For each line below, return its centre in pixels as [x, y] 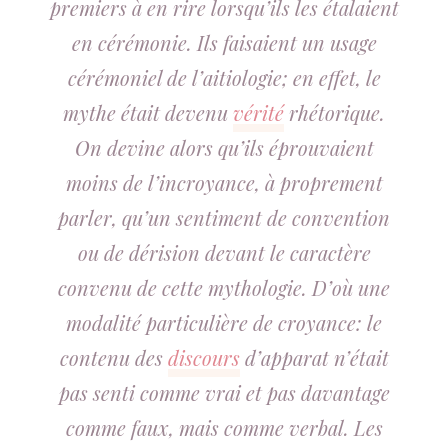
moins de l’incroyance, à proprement [224, 182]
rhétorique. [334, 112]
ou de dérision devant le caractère [224, 252]
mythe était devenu [148, 112]
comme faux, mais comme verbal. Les [224, 427]
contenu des [113, 357]
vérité [258, 112]
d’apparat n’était [314, 357]
